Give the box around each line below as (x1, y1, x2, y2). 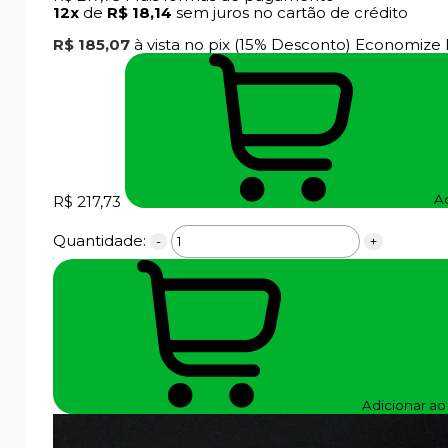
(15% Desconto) (234, 35, 355, 55)
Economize (355, 35, 441, 55)
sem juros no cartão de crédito (176, 3, 408, 23)
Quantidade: (53, 231, 146, 251)
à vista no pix (134, 35, 234, 55)
